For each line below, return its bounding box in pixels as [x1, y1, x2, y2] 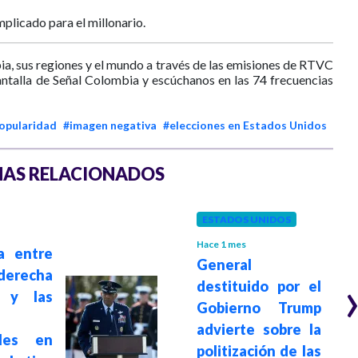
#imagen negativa [63, 118, 157, 133]
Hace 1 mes [197, 237, 246, 250]
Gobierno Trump [197, 298, 321, 316]
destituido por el [197, 276, 321, 295]
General [197, 255, 252, 273]
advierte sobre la [197, 320, 321, 338]
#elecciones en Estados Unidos [163, 118, 327, 133]
